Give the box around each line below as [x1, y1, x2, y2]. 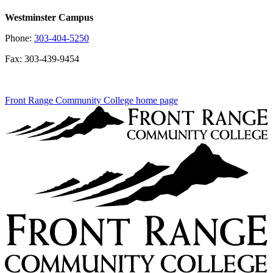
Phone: [5, 32, 34, 43]
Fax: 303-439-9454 [5, 53, 79, 64]
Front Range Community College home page [5, 94, 178, 105]
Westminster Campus [5, 12, 93, 23]
